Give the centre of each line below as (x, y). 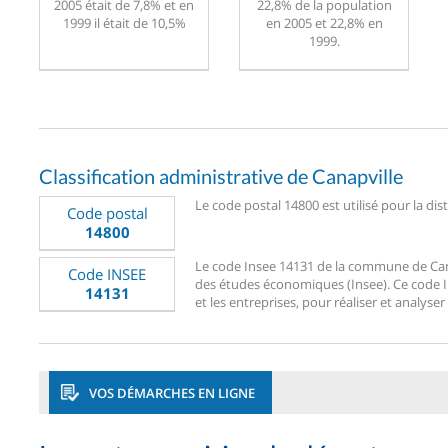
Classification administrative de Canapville (221, 175)
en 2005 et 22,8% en (324, 22)
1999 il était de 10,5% (124, 22)
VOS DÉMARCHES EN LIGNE (172, 392)
